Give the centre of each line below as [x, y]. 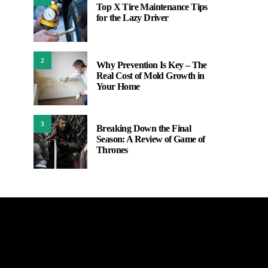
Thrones [112, 150]
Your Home [118, 86]
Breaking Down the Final [144, 128]
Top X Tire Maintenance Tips [152, 7]
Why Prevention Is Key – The [152, 65]
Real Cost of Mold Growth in [150, 76]
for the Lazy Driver [133, 18]
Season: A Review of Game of [151, 139]
